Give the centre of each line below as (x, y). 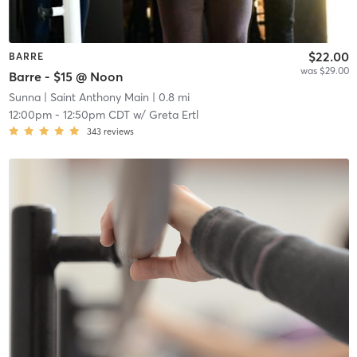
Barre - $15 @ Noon (65, 77)
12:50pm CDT (96, 115)
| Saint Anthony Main (94, 98)
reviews (118, 132)
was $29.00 (324, 70)
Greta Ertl (173, 115)
